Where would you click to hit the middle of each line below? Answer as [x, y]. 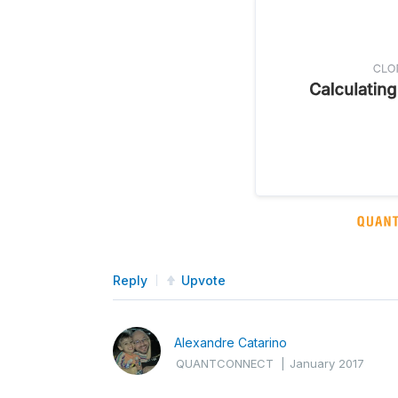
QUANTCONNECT [225, 363]
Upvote [203, 280]
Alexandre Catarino [231, 342]
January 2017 [327, 363]
